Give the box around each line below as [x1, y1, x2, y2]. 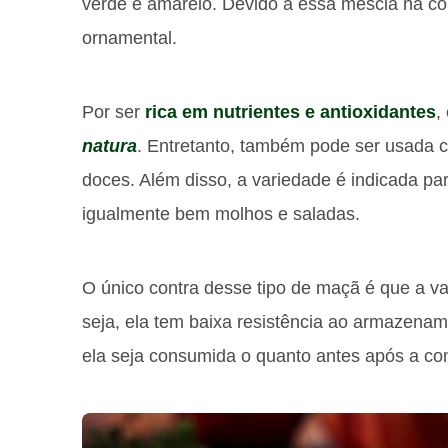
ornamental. [82, 27, 177, 48]
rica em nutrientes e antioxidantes [145, 101, 436, 122]
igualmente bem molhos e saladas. [82, 203, 360, 224]
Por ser [82, 101, 145, 122]
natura [82, 135, 137, 156]
